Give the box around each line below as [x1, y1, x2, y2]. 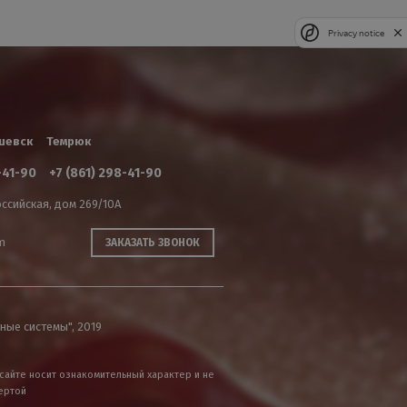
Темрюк [45, 134, 91, 148]
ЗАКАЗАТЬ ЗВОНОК [104, 236, 200, 249]
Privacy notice [328, 27, 384, 38]
